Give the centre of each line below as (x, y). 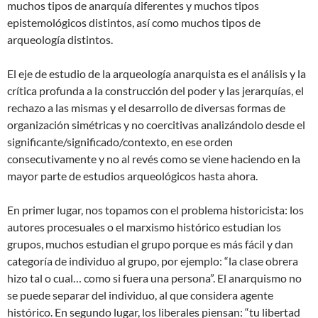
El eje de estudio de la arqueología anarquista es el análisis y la (157, 73)
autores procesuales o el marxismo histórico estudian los (144, 226)
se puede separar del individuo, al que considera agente (140, 295)
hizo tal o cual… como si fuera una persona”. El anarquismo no (154, 278)
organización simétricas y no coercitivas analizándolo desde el (156, 124)
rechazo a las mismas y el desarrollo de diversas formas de (146, 107)
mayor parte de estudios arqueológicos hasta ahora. (132, 175)
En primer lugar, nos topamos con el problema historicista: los (155, 209)
